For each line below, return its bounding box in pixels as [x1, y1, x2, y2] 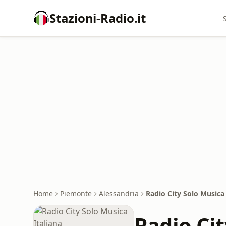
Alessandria [99, 189, 139, 198]
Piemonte [60, 189, 92, 198]
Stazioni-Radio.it [49, 10, 146, 26]
